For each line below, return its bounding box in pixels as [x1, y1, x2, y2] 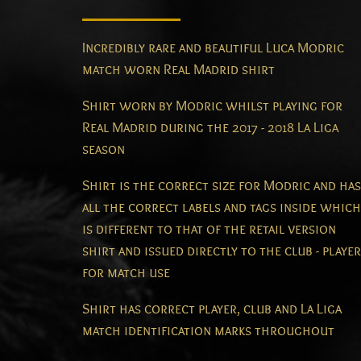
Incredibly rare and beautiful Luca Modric [82, 39, 344, 57]
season [82, 141, 125, 159]
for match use [82, 264, 170, 282]
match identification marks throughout [82, 322, 334, 340]
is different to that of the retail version [82, 221, 336, 239]
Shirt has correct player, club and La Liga [82, 301, 342, 318]
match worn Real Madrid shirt [82, 61, 275, 79]
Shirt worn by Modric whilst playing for [82, 98, 342, 115]
